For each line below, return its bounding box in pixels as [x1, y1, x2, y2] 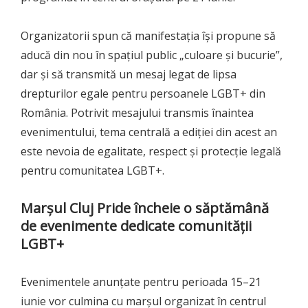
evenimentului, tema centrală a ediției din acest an [21, 124, 277, 140]
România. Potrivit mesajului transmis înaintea [21, 104, 254, 120]
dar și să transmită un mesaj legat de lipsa [21, 66, 236, 82]
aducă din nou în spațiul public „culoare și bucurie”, [21, 47, 283, 63]
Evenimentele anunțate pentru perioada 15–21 [21, 274, 261, 289]
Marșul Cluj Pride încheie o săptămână [21, 198, 269, 217]
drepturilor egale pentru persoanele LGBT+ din [21, 85, 265, 101]
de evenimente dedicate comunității [21, 216, 252, 235]
